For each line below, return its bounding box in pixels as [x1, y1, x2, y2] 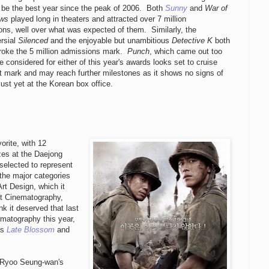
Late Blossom [7, 225, 55, 234]
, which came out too [150, 47, 223, 56]
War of [205, 4, 228, 13]
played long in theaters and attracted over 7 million [8, 14, 187, 24]
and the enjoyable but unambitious [48, 36, 172, 46]
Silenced [18, 36, 49, 46]
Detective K [172, 36, 213, 46]
